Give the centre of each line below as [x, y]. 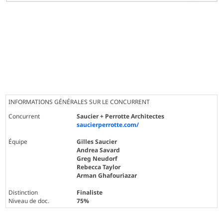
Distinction [23, 193]
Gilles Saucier [97, 142]
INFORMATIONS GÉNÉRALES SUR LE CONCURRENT [79, 102]
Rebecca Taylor [99, 167]
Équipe [18, 142]
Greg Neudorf [97, 159]
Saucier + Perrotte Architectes [121, 116]
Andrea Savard [99, 150]
